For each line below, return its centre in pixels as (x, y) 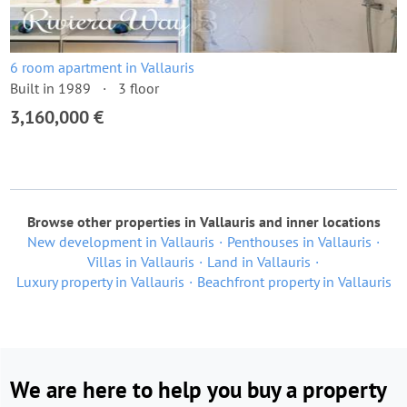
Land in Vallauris (259, 262)
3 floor (139, 88)
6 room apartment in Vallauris (102, 67)
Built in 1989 (50, 88)
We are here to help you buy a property (199, 390)
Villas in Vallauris (141, 262)
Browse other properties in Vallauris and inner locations (203, 222)
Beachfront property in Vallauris (294, 282)
